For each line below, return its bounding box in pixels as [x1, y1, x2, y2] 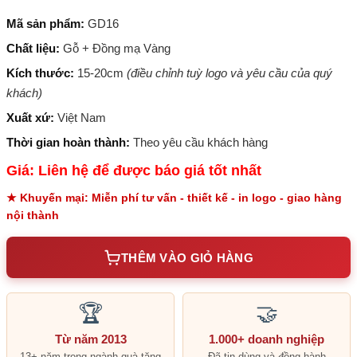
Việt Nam [54, 111, 106, 124]
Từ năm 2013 [54, 332, 127, 346]
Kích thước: [6, 66, 74, 80]
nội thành [6, 209, 59, 222]
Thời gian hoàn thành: [6, 135, 130, 149]
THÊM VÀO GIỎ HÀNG [120, 250, 254, 265]
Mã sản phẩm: [6, 17, 84, 30]
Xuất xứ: [6, 111, 54, 124]
